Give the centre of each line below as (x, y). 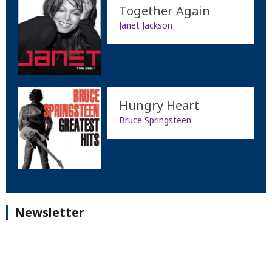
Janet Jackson (145, 25)
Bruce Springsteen (155, 120)
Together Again (164, 10)
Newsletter (49, 212)
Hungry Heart (159, 105)
